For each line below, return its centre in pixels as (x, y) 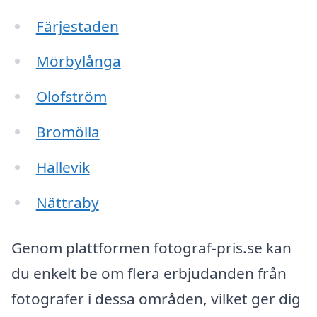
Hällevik (63, 167)
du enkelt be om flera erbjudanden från (149, 273)
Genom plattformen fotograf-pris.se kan (151, 247)
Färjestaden (77, 26)
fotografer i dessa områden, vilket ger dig (156, 298)
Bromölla (68, 132)
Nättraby (67, 202)
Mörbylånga (78, 61)
